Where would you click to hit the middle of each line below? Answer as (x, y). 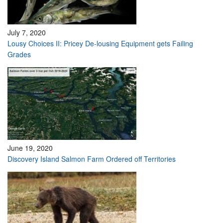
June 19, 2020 (30, 148)
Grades (19, 54)
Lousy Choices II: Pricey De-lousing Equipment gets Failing (100, 43)
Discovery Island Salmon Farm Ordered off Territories (92, 159)
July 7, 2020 (27, 32)
